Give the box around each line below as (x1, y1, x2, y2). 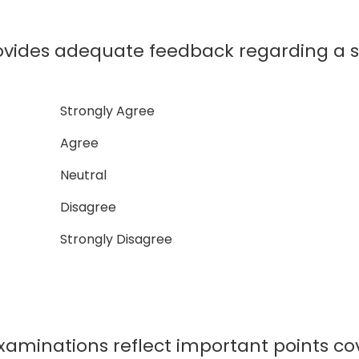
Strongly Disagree (54, 230, 173, 248)
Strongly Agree (54, 102, 155, 120)
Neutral (54, 166, 107, 184)
